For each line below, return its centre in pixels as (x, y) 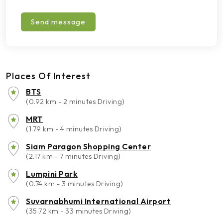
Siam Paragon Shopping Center (88, 146)
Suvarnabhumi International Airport (98, 201)
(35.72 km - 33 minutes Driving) (79, 211)
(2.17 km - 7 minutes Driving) (73, 156)
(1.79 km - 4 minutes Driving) (74, 129)
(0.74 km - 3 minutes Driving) (75, 184)
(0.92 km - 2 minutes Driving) (75, 102)
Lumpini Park (52, 174)
